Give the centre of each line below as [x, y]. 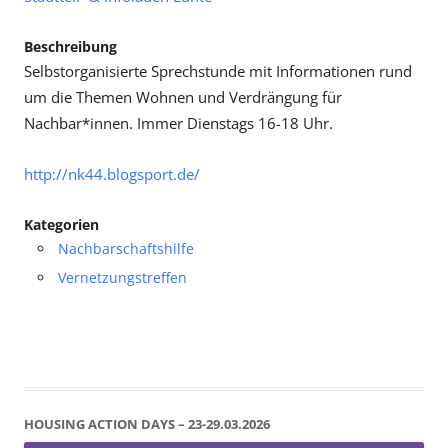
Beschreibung [70, 46]
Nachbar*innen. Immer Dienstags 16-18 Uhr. [178, 123]
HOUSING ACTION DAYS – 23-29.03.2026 [147, 423]
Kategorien [61, 224]
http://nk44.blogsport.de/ [112, 174]
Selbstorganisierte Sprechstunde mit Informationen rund [218, 71]
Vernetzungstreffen [122, 277]
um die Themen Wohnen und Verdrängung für [183, 97]
